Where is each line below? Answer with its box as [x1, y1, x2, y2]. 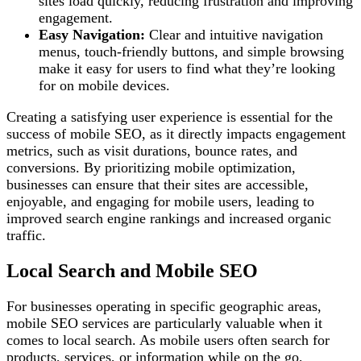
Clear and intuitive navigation [145, 27, 323, 44]
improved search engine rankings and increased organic [6, 210, 331, 227]
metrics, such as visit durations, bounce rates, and [6, 143, 297, 160]
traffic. [6, 227, 46, 244]
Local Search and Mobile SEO [6, 259, 258, 281]
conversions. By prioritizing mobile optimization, [6, 160, 296, 176]
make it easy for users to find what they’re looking [39, 60, 335, 77]
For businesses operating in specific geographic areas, [6, 297, 322, 314]
